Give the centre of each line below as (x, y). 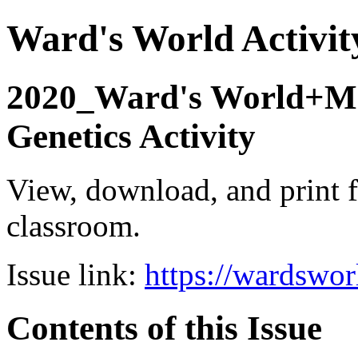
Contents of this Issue (164, 328)
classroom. (74, 225)
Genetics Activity (131, 136)
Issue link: (76, 274)
